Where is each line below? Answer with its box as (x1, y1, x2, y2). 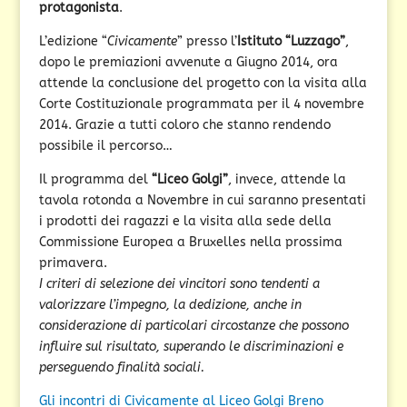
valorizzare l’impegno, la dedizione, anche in (38, 297, 302, 313)
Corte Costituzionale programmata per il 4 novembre (38, 96, 364, 112)
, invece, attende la (227, 172, 346, 187)
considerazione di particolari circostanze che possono (38, 318, 349, 333)
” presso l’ (176, 34, 237, 49)
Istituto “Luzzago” (236, 34, 345, 49)
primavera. (38, 255, 107, 271)
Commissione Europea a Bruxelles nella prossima (38, 234, 342, 250)
